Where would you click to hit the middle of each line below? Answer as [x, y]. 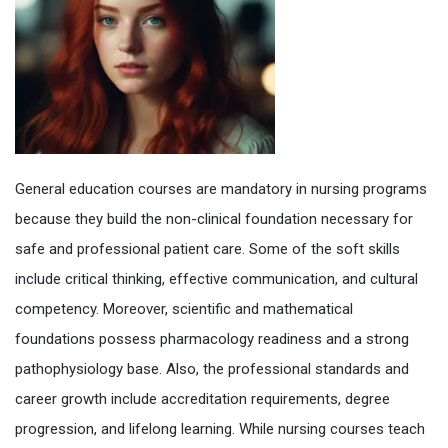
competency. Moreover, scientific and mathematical [184, 309]
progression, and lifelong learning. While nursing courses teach [220, 429]
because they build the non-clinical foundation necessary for [214, 219]
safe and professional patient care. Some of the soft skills [207, 249]
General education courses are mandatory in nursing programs [221, 189]
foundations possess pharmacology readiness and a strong [212, 339]
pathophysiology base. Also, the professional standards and [212, 369]
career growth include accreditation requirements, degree [202, 399]
